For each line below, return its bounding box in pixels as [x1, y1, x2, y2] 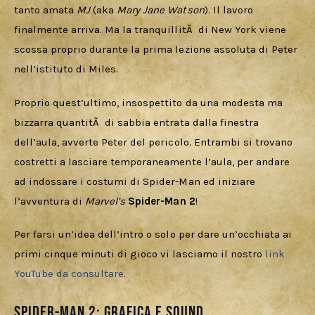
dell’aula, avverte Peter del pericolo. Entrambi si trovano [14, 135, 295, 148]
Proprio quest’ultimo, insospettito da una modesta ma [14, 96, 285, 109]
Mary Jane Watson [117, 4, 205, 17]
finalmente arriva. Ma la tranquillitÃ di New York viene [14, 23, 289, 37]
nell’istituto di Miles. [14, 63, 122, 76]
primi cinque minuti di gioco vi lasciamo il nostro [14, 247, 265, 261]
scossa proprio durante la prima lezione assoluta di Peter [14, 43, 300, 56]
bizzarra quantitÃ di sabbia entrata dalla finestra [14, 115, 262, 129]
